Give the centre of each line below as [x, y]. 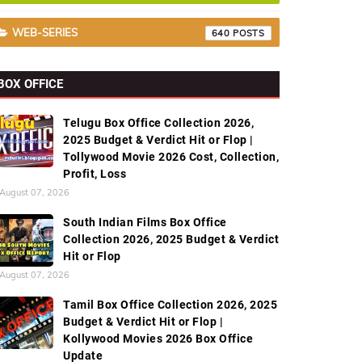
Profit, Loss [95, 174]
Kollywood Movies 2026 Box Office [158, 339]
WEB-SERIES [45, 32]
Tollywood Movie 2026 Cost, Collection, [171, 157]
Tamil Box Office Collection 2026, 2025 [170, 305]
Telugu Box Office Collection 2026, [158, 123]
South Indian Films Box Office [145, 222]
